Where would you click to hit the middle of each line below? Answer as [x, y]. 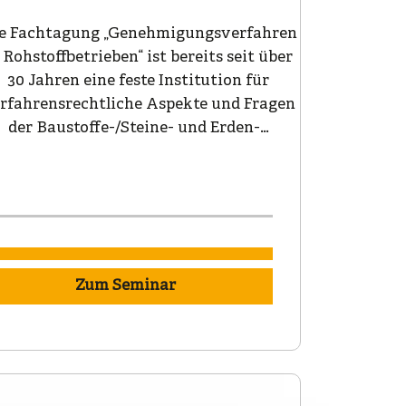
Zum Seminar [126, 286]
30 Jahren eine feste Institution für [139, 82]
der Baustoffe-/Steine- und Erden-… [138, 129]
